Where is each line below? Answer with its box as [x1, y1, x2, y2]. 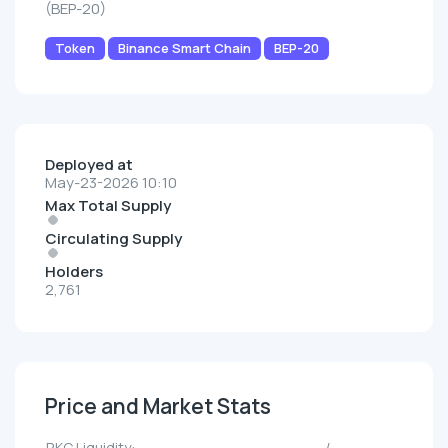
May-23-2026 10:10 [45, 172, 177, 194]
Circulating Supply [45, 228, 182, 250]
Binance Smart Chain [118, 39, 251, 58]
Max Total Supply [45, 195, 171, 217]
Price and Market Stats [45, 392, 271, 421]
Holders [45, 261, 103, 283]
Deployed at [45, 154, 133, 176]
